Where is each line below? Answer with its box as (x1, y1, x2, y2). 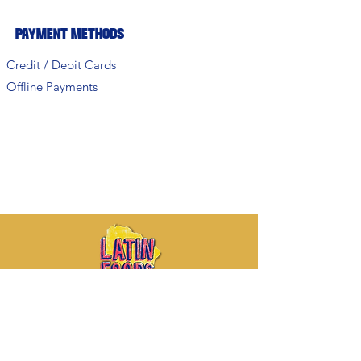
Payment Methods (15, 26, 124, 43)
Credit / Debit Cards (6, 57, 116, 73)
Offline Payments (6, 79, 98, 95)
